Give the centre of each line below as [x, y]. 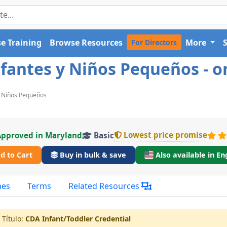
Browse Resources [86, 43]
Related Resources [105, 186]
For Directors [154, 42]
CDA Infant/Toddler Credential [78, 218]
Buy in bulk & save [93, 155]
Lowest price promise [165, 135]
